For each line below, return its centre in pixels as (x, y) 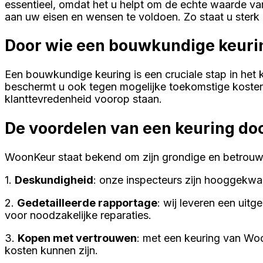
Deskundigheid (54, 180)
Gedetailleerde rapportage (87, 203)
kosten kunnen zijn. (51, 251)
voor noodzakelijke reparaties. (78, 215)
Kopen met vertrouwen (77, 238)
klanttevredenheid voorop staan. (85, 99)
